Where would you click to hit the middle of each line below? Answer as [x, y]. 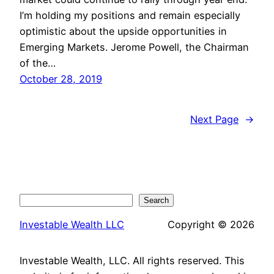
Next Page [214, 120]
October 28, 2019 [61, 79]
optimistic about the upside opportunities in [123, 31]
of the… [38, 63]
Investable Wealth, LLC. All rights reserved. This [132, 260]
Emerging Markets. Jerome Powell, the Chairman [134, 47]
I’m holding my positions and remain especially [130, 16]
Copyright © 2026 [211, 225]
